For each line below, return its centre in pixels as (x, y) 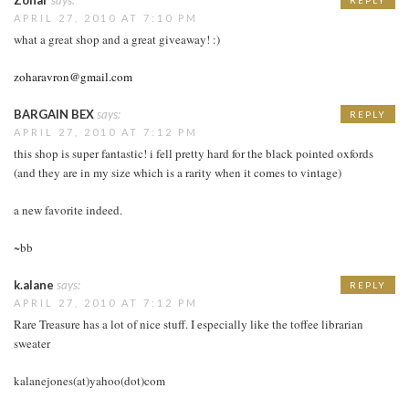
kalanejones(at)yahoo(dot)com (89, 380)
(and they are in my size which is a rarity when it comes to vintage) (178, 172)
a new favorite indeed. (68, 210)
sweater (32, 343)
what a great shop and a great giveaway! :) (117, 39)
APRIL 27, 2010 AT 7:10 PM (106, 17)
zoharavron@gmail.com (73, 76)
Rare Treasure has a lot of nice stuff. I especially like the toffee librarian (189, 324)
